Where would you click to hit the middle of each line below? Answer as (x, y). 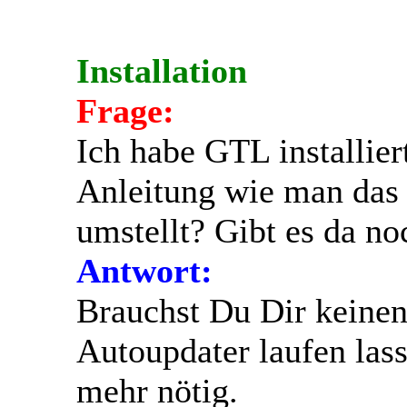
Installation (162, 70)
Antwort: (144, 270)
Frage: (125, 110)
